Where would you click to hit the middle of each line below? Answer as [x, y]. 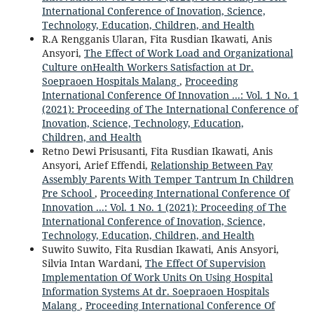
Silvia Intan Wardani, [93, 263]
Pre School [68, 193]
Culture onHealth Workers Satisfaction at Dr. [148, 67]
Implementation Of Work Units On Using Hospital [157, 277]
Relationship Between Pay [211, 165]
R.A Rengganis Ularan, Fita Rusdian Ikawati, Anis [157, 39]
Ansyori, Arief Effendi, [96, 165]
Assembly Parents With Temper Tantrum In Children [168, 179]
